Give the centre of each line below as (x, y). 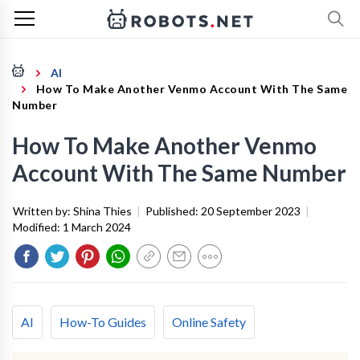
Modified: (38, 227)
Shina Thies (102, 211)
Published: (173, 211)
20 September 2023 (251, 211)
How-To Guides (103, 322)
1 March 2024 (97, 227)
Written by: (43, 211)
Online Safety (209, 322)
